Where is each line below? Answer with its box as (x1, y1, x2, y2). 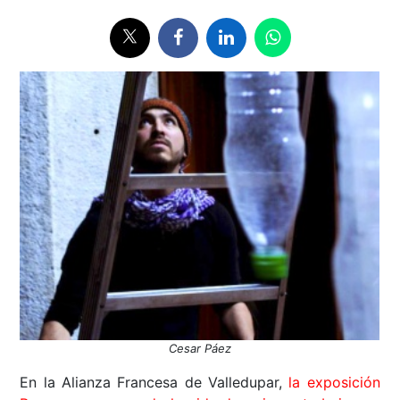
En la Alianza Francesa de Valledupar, (20, 372, 289, 391)
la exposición (288, 372, 380, 391)
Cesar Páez (168, 340, 231, 355)
